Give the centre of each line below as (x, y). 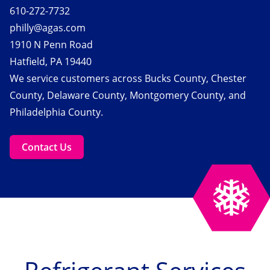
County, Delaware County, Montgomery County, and (128, 95)
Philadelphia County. (56, 112)
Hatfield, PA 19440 (51, 61)
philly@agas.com (48, 27)
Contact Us (47, 147)
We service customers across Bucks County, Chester (128, 78)
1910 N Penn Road (51, 44)
